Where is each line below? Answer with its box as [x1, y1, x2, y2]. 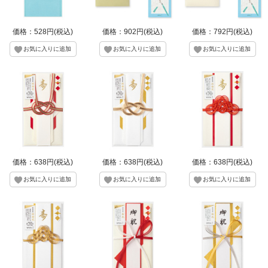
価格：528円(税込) [13, 27, 73, 36]
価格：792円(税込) [192, 27, 252, 36]
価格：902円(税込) [102, 27, 163, 36]
